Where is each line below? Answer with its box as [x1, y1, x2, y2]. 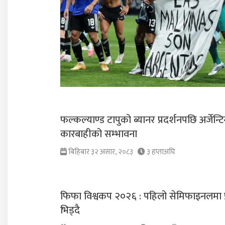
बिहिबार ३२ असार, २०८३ [67, 146, 134, 159]
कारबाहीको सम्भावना [60, 126, 137, 143]
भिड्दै [60, 202, 80, 219]
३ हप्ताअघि [145, 146, 176, 159]
